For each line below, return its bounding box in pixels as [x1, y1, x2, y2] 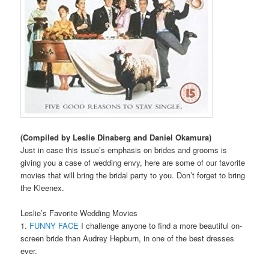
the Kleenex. [20, 181, 65, 193]
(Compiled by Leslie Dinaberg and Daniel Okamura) [20, 131, 212, 143]
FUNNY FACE [29, 219, 79, 231]
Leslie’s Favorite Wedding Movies [20, 207, 138, 219]
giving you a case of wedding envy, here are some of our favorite [20, 156, 246, 168]
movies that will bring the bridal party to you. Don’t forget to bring [20, 169, 246, 181]
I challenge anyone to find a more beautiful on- [79, 219, 243, 231]
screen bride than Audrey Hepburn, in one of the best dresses [20, 232, 235, 244]
